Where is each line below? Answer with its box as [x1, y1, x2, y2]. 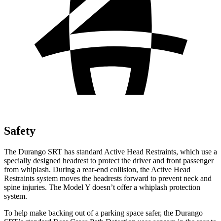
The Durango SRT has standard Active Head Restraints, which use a [4, 147, 217, 156]
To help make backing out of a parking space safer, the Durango [4, 208, 203, 217]
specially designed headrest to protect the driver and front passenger [4, 156, 214, 165]
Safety [4, 124, 36, 137]
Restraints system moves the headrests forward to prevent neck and [4, 174, 212, 183]
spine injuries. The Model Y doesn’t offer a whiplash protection [4, 183, 200, 191]
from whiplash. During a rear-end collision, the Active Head [4, 165, 190, 174]
